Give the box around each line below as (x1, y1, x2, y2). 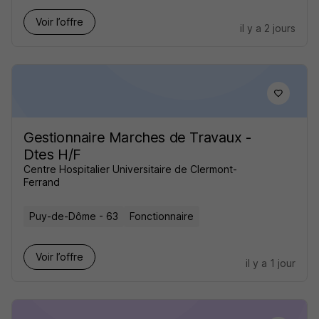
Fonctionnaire (130, 210, 194, 222)
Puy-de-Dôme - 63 (29, 210, 118, 222)
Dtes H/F (23, 146, 81, 163)
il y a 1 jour (246, 257, 296, 269)
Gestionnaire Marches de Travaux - (23, 129, 251, 146)
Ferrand (23, 176, 60, 188)
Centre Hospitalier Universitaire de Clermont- (23, 163, 237, 175)
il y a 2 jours (240, 22, 296, 34)
